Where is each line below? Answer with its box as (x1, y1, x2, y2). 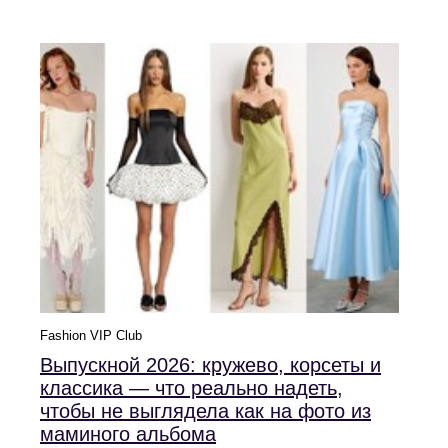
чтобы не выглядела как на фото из (40, 400, 371, 423)
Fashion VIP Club (40, 328, 142, 344)
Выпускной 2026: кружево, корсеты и (40, 354, 381, 377)
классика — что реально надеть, (40, 377, 343, 400)
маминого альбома (40, 423, 216, 446)
